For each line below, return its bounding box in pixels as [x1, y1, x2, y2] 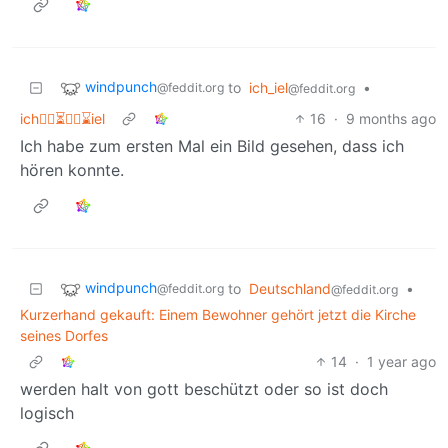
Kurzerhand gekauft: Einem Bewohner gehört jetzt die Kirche [20, 306, 416, 324]
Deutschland [249, 280, 331, 298]
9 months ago [346, 110, 436, 128]
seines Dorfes [20, 327, 108, 345]
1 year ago [367, 353, 436, 371]
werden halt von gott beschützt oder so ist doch [20, 379, 388, 400]
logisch [20, 403, 74, 424]
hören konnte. [20, 160, 124, 181]
